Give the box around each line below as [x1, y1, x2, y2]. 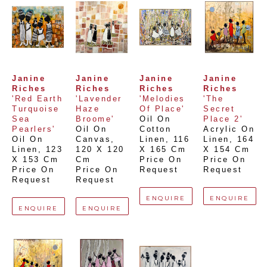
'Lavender [76, 95, 122, 103]
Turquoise [12, 105, 60, 113]
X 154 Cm [203, 145, 250, 154]
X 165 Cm [139, 145, 186, 154]
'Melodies [139, 95, 185, 103]
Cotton [139, 125, 171, 133]
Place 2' [203, 115, 243, 123]
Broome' [76, 115, 114, 123]
